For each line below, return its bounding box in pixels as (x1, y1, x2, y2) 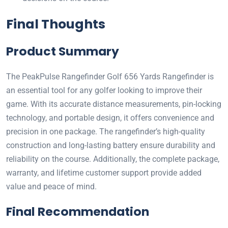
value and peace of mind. (6, 182, 97, 192)
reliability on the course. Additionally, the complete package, (6, 154, 219, 164)
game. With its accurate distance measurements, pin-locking (6, 99, 221, 109)
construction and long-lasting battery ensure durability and (6, 140, 215, 151)
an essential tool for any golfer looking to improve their (6, 85, 202, 96)
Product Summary (6, 43, 119, 60)
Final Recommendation (6, 203, 149, 220)
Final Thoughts (6, 15, 105, 34)
